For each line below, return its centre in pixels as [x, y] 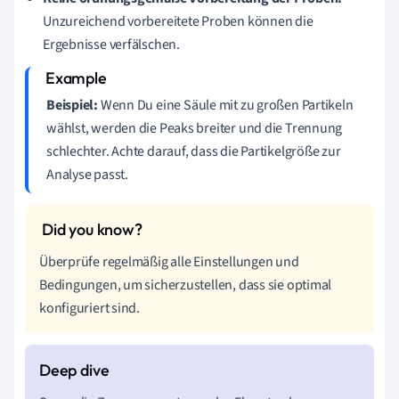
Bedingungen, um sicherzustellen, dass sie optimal [186, 285]
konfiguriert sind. [90, 308]
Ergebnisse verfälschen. [111, 44]
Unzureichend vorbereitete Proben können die [178, 21]
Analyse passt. [87, 174]
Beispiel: [73, 105]
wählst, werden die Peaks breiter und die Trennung [195, 128]
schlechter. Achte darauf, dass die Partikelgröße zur [194, 151]
